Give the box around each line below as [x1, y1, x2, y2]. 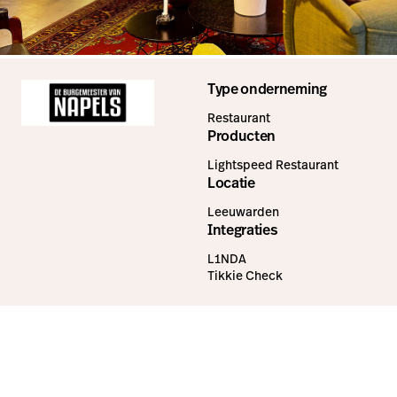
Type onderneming [207, 79, 327, 100]
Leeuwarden [207, 203, 279, 222]
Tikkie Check [207, 267, 283, 285]
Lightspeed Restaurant [207, 156, 339, 175]
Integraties [207, 220, 278, 241]
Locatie [207, 173, 255, 194]
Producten [207, 126, 276, 147]
